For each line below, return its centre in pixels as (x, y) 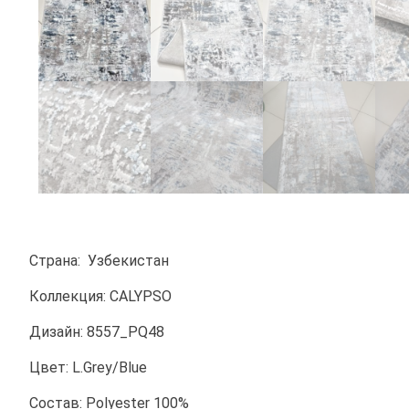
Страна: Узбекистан (99, 261)
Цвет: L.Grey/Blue (88, 367)
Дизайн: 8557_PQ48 (97, 332)
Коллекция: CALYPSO (100, 296)
